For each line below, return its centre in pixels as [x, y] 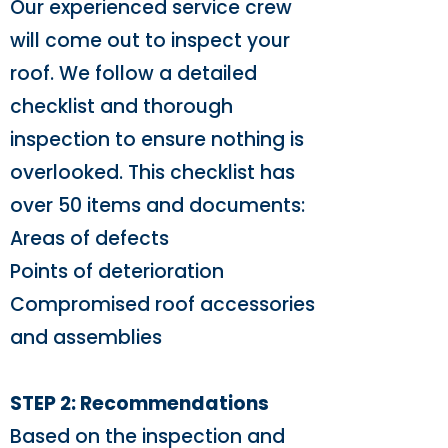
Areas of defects [89, 238]
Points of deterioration [117, 271]
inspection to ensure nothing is [157, 139]
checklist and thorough [121, 106]
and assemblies [86, 337]
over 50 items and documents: [157, 205]
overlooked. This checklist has [152, 172]
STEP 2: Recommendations [139, 403]
